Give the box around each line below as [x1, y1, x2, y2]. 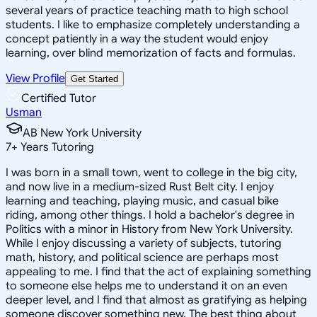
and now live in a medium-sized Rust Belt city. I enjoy [6, 179, 274, 194]
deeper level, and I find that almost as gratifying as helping [6, 292, 307, 307]
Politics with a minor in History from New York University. [6, 221, 293, 236]
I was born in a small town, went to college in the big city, [6, 165, 297, 180]
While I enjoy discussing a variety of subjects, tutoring [6, 236, 282, 250]
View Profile [6, 71, 65, 86]
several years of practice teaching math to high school [6, 3, 288, 18]
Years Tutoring [18, 139, 94, 154]
